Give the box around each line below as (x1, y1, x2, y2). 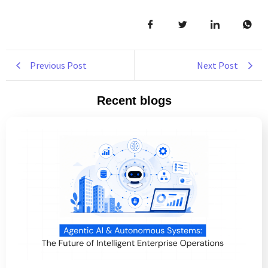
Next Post (197, 59, 238, 72)
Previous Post (30, 59, 87, 72)
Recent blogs (96, 94, 172, 108)
